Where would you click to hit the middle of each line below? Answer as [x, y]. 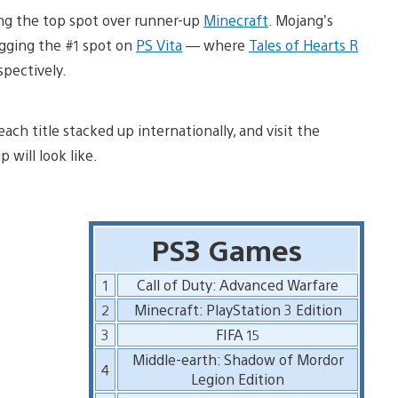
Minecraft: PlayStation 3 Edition [238, 309]
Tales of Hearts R [303, 44]
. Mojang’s [301, 20]
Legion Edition [238, 378]
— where [215, 44]
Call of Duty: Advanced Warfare [238, 284]
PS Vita [159, 44]
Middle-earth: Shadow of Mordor [238, 359]
